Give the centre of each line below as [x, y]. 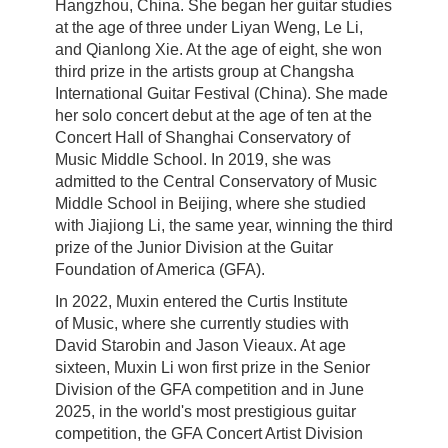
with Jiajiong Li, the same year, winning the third [224, 225]
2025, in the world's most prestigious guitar [205, 411]
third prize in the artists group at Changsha [204, 71]
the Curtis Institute [284, 301]
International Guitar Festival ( [157, 93]
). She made [345, 93]
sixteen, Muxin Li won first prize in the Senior [212, 367]
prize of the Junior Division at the [170, 247]
